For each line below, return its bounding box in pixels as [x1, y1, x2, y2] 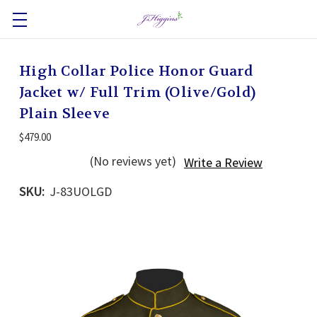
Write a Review [184, 154, 263, 171]
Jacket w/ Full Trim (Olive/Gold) [19, 83, 255, 101]
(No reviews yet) [90, 153, 176, 169]
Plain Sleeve [19, 105, 110, 122]
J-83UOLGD [50, 183, 112, 200]
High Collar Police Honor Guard [19, 62, 253, 80]
